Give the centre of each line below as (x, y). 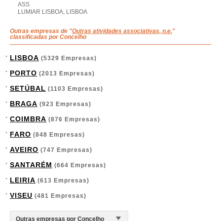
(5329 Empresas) (68, 58)
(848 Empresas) (58, 135)
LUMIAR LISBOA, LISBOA (53, 12)
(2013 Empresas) (66, 74)
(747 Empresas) (65, 150)
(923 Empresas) (64, 104)
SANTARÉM (31, 165)
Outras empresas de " (41, 31)
